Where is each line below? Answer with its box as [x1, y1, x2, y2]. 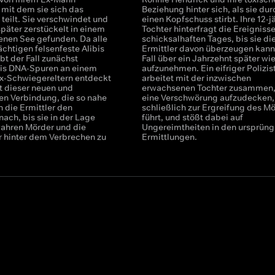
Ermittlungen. [141, 131, 197, 142]
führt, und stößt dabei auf [141, 112, 243, 123]
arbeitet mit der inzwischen [141, 72, 251, 83]
